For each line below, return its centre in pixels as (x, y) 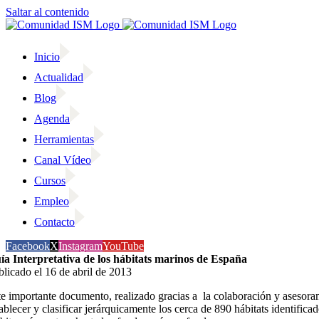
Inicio (47, 57)
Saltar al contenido (47, 12)
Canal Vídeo (63, 160)
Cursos (50, 181)
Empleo (52, 201)
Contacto (54, 222)
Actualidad (59, 77)
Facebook (28, 246)
